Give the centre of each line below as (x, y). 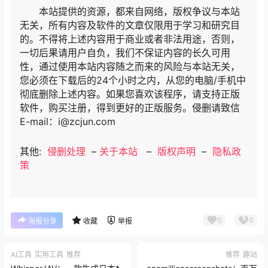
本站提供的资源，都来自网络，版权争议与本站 (139, 12)
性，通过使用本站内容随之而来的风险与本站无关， (130, 67)
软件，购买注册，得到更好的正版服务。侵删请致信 (130, 108)
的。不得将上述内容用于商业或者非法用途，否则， (130, 39)
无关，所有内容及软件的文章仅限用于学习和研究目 (130, 25)
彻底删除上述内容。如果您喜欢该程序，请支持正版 (130, 94)
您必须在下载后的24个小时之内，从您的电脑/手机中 (133, 80)
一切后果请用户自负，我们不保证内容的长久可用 (125, 53)
